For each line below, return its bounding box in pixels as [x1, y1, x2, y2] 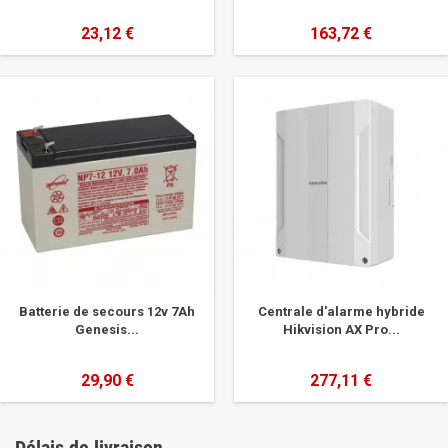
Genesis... [75, 322, 139, 337]
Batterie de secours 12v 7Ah [19, 304, 195, 319]
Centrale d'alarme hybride [257, 304, 425, 319]
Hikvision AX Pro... [282, 322, 400, 337]
